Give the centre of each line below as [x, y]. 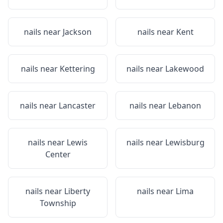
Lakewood [185, 69]
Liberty [77, 191]
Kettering [77, 69]
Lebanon [185, 106]
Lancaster [77, 106]
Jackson [77, 32]
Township [58, 203]
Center [58, 154]
